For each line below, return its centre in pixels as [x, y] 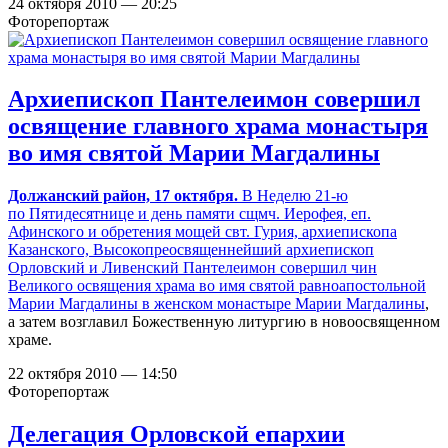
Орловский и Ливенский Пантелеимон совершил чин [192, 268]
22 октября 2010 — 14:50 [92, 374]
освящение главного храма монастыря [218, 126]
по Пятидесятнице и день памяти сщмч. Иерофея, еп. [189, 214]
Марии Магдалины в [81, 304]
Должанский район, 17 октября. [123, 196]
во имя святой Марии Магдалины [194, 153]
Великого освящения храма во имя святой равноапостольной [217, 286]
